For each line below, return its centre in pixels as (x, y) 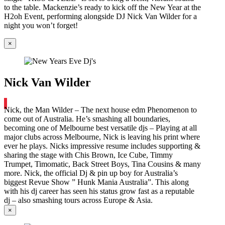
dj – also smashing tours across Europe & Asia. (78, 200)
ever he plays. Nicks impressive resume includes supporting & (102, 146)
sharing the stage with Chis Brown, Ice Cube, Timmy (88, 155)
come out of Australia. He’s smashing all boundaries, (87, 119)
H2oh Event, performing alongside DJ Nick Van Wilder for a (100, 17)
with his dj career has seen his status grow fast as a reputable (99, 191)
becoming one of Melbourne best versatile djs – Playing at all (100, 128)
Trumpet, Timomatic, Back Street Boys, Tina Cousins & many (102, 164)
